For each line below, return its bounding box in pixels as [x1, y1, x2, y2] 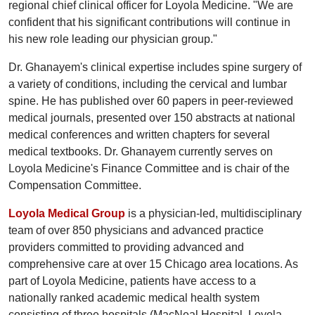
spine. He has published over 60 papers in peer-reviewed [8, 94, 293, 107]
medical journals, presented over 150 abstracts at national [8, 111, 295, 124]
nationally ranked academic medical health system [8, 291, 259, 304]
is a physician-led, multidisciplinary [125, 207, 302, 219]
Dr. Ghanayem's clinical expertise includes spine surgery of [8, 60, 302, 73]
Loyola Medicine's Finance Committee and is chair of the [8, 162, 290, 174]
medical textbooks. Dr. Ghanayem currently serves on [8, 145, 273, 157]
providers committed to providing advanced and [8, 240, 244, 253]
